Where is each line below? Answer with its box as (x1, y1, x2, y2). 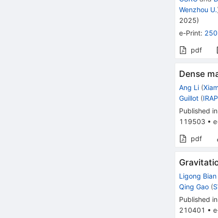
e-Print (179, 29, 201, 37)
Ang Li (179, 83, 200, 92)
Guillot (179, 94, 199, 103)
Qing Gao (179, 182, 209, 191)
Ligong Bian (179, 172, 217, 181)
